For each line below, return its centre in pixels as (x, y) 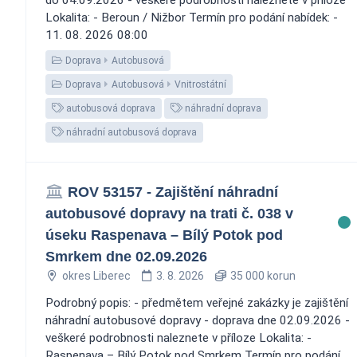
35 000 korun (261, 275)
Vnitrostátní (200, 84)
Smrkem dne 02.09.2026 (126, 256)
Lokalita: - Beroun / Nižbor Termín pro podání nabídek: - (192, 17)
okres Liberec (96, 275)
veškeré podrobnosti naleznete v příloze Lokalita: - (178, 337)
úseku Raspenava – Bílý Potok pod (164, 235)
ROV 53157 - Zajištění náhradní (173, 192)
